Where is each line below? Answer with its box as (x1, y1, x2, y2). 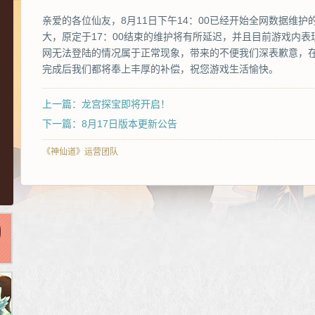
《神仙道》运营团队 (42, 147, 118, 157)
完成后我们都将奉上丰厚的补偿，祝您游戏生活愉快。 (42, 63, 278, 75)
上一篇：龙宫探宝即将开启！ (42, 98, 170, 110)
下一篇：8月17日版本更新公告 (42, 118, 177, 129)
